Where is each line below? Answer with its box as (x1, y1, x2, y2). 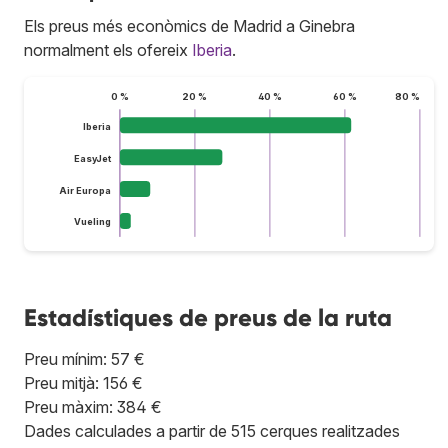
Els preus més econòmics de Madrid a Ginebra (24, 15, 355, 36)
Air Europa (58, 184, 111, 196)
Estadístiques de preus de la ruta (24, 302, 392, 332)
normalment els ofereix (24, 39, 192, 60)
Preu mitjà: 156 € (24, 372, 143, 393)
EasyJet (73, 152, 112, 164)
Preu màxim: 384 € (24, 396, 162, 417)
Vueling (73, 216, 111, 228)
